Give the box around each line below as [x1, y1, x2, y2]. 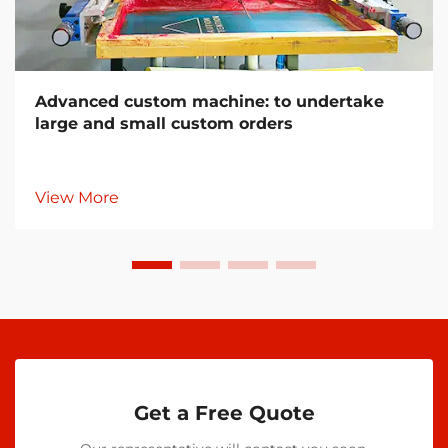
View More [35, 188, 119, 208]
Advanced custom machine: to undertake [35, 92, 384, 112]
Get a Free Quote [133, 401, 315, 426]
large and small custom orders [35, 114, 293, 134]
